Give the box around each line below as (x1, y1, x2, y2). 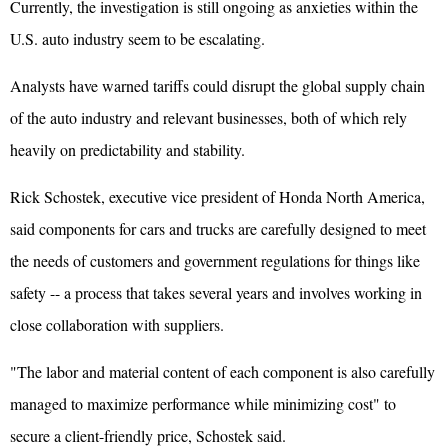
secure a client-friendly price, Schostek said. (10, 424, 286, 446)
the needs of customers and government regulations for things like (10, 249, 420, 271)
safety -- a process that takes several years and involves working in (10, 281, 422, 303)
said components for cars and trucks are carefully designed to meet (10, 217, 426, 239)
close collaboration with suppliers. (10, 313, 224, 335)
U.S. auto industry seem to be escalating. (10, 27, 265, 49)
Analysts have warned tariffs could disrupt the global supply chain (10, 74, 425, 96)
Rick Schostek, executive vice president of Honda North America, (10, 185, 425, 207)
